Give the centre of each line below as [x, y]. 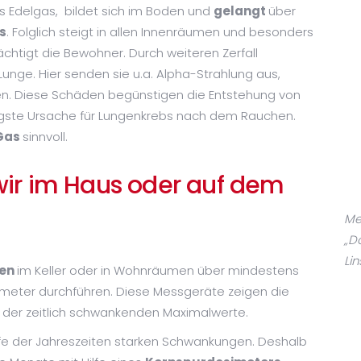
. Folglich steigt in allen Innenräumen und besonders [160, 32]
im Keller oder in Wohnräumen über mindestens [158, 270]
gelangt [241, 11]
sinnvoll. [45, 137]
